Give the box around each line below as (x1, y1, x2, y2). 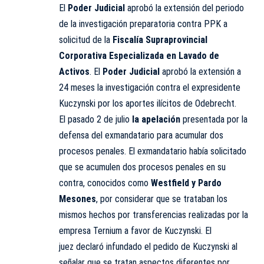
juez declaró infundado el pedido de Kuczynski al (59, 241, 237, 253)
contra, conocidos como (59, 177, 151, 189)
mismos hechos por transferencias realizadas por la (59, 209, 248, 221)
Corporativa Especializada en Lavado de (59, 50, 219, 62)
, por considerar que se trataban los (96, 193, 227, 205)
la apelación (130, 114, 183, 126)
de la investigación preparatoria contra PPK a (59, 18, 227, 30)
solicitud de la (59, 34, 113, 46)
